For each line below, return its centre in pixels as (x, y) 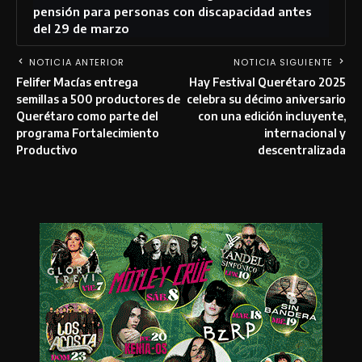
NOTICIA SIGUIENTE (283, 62)
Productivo (47, 149)
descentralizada (302, 149)
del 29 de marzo (81, 28)
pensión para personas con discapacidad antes (173, 11)
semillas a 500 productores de (98, 99)
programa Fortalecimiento (88, 133)
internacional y (305, 133)
